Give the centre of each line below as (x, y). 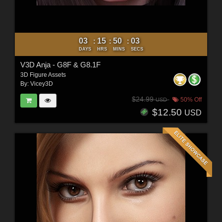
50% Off (191, 99)
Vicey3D (41, 84)
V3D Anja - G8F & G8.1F (60, 65)
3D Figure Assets (43, 75)
